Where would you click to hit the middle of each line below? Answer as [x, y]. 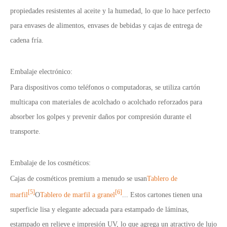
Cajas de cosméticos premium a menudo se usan [79, 178]
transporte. [25, 131]
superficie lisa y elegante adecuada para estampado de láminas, [100, 210]
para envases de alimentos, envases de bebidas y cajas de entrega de [106, 25]
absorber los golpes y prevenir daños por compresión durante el [101, 117]
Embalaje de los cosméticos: [50, 163]
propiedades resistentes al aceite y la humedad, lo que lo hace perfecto [110, 11]
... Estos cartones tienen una [162, 195]
